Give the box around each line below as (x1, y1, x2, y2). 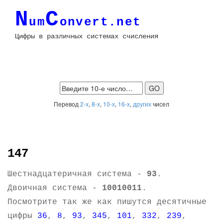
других (133, 100, 151, 108)
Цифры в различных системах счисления (15, 32, 158, 40)
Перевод (54, 100, 80, 108)
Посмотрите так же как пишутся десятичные (7, 198, 207, 207)
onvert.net (59, 15, 141, 29)
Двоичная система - (7, 184, 102, 193)
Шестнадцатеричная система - (7, 170, 147, 179)
